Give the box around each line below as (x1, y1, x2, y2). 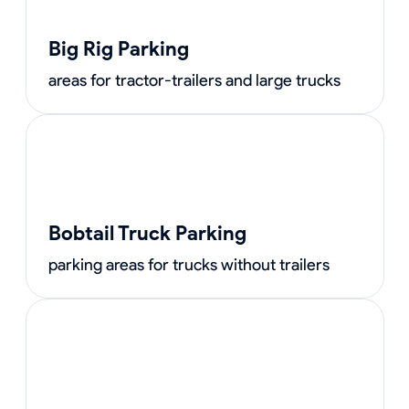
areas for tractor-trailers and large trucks (47, 70, 341, 90)
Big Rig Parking (47, 37, 189, 61)
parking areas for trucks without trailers (47, 255, 330, 275)
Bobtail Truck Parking (47, 221, 246, 246)
